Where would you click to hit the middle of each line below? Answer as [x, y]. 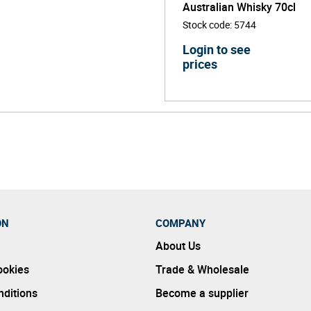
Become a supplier [202, 293]
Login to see [217, 49]
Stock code [207, 25]
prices [200, 64]
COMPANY [180, 223]
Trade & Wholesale [202, 269]
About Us [178, 246]
